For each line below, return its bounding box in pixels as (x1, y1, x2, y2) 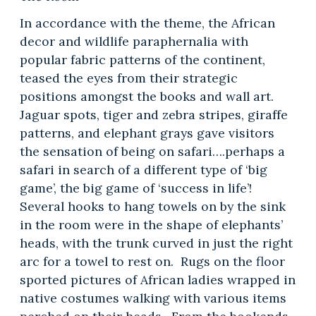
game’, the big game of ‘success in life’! (19, 180, 255, 197)
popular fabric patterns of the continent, (19, 51, 265, 68)
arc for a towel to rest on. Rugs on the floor (19, 253, 285, 270)
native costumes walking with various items (19, 290, 286, 307)
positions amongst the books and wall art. (19, 88, 274, 105)
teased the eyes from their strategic (19, 70, 238, 87)
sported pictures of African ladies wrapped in (19, 272, 296, 288)
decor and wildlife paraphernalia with (19, 33, 248, 50)
